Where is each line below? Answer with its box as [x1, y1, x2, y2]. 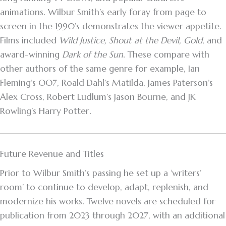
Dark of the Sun [62, 49, 123, 61]
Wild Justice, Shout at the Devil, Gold [59, 35, 202, 46]
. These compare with [123, 49, 209, 61]
